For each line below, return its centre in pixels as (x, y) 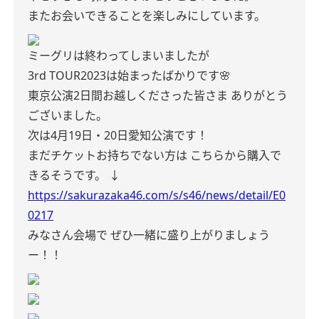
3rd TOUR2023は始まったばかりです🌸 (129, 75)
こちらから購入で (236, 155)
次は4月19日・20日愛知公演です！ (118, 135)
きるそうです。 (67, 175)
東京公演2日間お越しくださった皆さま (128, 95)
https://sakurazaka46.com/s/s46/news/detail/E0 (157, 195)
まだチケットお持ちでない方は (108, 155)
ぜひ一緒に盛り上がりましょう (190, 235)
